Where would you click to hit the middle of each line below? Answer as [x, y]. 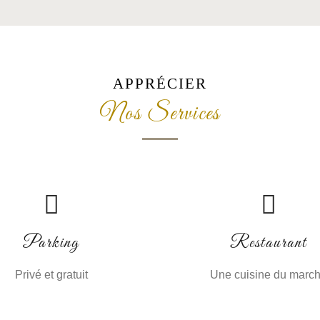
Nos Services [160, 114]
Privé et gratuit [51, 275]
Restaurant [269, 244]
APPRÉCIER [160, 84]
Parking [51, 244]
